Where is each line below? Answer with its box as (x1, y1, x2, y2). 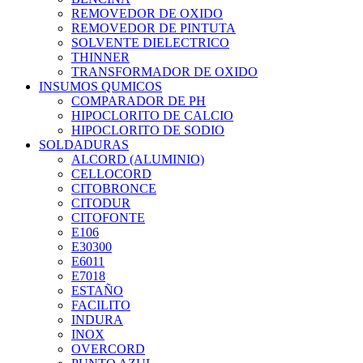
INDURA (71, 312, 123, 327)
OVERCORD (71, 341, 145, 356)
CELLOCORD (71, 166, 152, 181)
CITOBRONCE (71, 181, 156, 195)
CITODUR (71, 195, 130, 210)
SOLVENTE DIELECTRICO (71, 35, 229, 49)
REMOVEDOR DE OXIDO (71, 6, 223, 20)
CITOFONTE (71, 210, 145, 224)
